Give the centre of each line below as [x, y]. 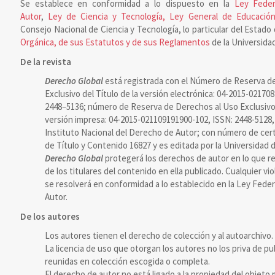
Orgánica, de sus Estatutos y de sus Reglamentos [115, 42]
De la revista [45, 61]
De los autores [50, 216]
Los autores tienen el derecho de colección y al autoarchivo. [159, 236]
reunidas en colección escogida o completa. [127, 261]
